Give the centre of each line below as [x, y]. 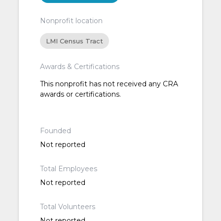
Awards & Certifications [79, 67]
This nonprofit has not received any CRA [109, 84]
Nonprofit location [71, 21]
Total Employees [68, 169]
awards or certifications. [80, 94]
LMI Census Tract [74, 41]
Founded [55, 131]
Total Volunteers [67, 207]
